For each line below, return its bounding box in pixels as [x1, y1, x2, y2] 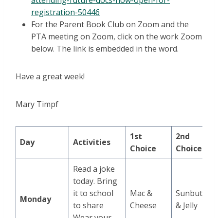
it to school [73, 188, 113, 199]
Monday [20, 194, 51, 205]
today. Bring [73, 176, 117, 187]
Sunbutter [176, 188, 213, 199]
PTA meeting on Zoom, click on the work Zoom [31, 31, 202, 42]
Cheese [130, 200, 157, 211]
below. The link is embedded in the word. [31, 43, 179, 54]
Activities [73, 137, 110, 148]
